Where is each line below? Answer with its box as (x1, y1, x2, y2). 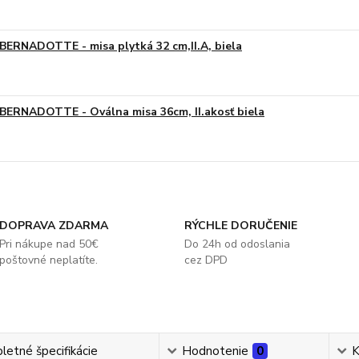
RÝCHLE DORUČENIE (184, 218, 297, 233)
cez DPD (184, 252, 228, 268)
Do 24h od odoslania (184, 236, 290, 252)
